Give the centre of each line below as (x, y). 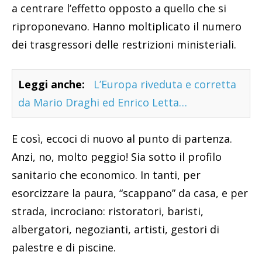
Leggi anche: (51, 85)
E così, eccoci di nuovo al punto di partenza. (122, 139)
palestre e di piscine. (64, 248)
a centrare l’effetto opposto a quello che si (119, 8)
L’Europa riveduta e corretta (165, 85)
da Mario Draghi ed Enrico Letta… (103, 103)
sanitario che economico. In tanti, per (106, 175)
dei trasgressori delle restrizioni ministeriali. (124, 45)
